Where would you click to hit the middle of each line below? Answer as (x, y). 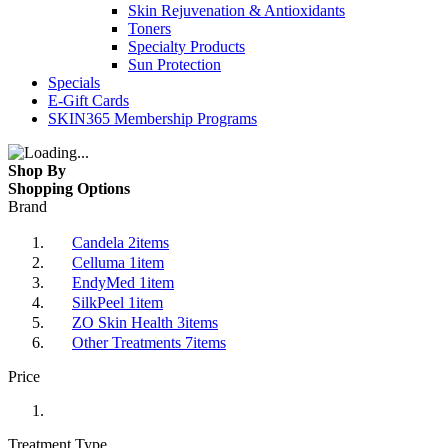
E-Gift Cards (88, 100)
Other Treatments (128, 342)
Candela (100, 242)
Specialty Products (186, 46)
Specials (74, 82)
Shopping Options (69, 188)
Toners (149, 28)
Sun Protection (174, 64)
